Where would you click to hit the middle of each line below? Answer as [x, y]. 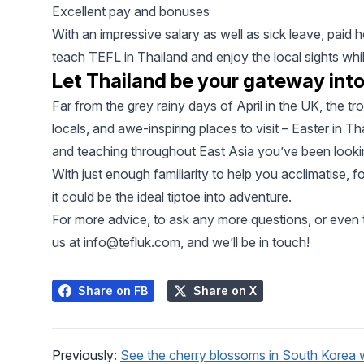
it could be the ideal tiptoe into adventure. [172, 197]
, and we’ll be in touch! [245, 243]
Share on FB [113, 291]
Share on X [225, 291]
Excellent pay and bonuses [131, 12]
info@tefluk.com [132, 243]
